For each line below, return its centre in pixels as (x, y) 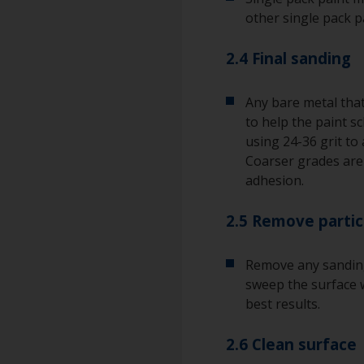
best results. (283, 304)
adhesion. (275, 180)
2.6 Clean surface (291, 344)
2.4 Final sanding (288, 58)
